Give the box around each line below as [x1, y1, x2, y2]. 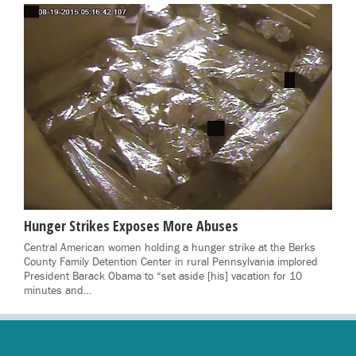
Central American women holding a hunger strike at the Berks [24, 240, 315, 255]
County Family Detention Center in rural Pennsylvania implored [24, 254, 318, 269]
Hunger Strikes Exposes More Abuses [24, 215, 238, 235]
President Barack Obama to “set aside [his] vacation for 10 [24, 269, 302, 284]
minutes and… [24, 283, 91, 298]
